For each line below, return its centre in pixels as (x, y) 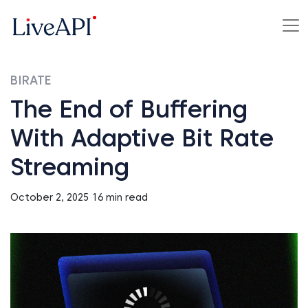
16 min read (120, 198)
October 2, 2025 (49, 198)
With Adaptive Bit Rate (142, 138)
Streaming (70, 167)
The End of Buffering (129, 109)
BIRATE (31, 80)
